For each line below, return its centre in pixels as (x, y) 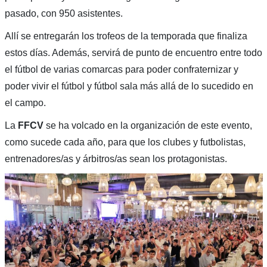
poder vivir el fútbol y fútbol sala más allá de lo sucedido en (129, 86)
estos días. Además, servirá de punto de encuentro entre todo (133, 53)
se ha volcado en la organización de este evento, (148, 126)
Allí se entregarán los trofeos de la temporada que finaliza (126, 36)
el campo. (25, 103)
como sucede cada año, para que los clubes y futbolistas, (125, 142)
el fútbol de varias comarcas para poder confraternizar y (121, 70)
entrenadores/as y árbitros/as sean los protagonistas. (116, 159)
